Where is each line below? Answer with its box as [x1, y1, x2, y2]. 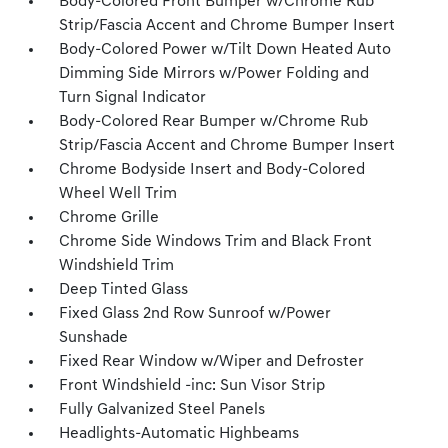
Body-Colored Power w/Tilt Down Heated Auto [59, 42, 392, 58]
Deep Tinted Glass [59, 282, 189, 298]
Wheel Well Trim [59, 186, 178, 202]
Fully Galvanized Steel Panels [59, 402, 266, 418]
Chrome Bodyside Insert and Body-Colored [59, 162, 366, 178]
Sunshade [59, 330, 129, 346]
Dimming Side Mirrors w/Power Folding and [59, 66, 370, 82]
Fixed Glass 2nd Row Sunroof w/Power [59, 306, 332, 322]
